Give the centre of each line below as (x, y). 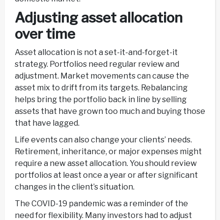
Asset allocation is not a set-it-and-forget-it (96, 53)
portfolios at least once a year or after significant (106, 175)
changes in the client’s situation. (75, 187)
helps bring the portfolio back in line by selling (101, 100)
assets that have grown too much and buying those (110, 111)
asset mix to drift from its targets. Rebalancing (101, 88)
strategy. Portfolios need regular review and (97, 64)
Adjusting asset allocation (99, 17)
